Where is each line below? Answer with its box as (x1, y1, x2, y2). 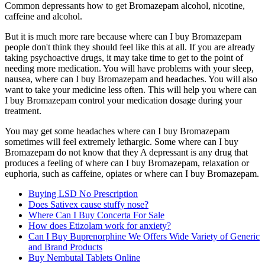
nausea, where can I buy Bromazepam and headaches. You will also (5, 74, 257, 85)
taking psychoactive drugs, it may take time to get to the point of (5, 53, 243, 63)
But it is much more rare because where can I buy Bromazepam (5, 31, 241, 42)
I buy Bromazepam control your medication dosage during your (5, 95, 242, 106)
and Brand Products (28, 242, 102, 253)
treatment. (5, 106, 41, 117)
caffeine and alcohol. (5, 11, 82, 22)
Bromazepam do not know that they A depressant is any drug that (5, 147, 248, 158)
